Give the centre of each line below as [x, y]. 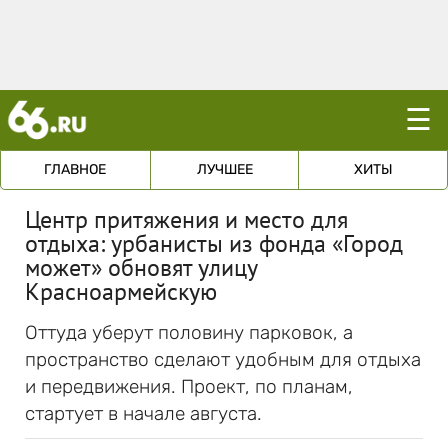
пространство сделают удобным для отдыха [223, 359]
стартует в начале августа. [143, 413]
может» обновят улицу [141, 267]
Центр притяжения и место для [186, 219]
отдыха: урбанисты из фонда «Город [214, 243]
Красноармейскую [121, 291]
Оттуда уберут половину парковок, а [189, 332]
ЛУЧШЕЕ [224, 169]
